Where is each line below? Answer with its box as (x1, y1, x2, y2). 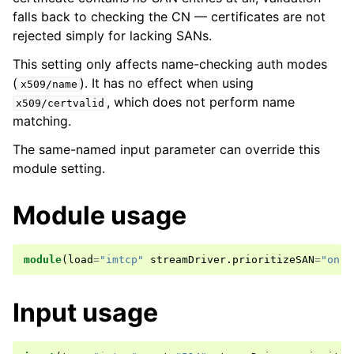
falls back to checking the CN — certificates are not (13, 9, 326, 24)
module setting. (13, 160, 105, 176)
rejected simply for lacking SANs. (13, 28, 212, 43)
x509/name (20, 78, 77, 90)
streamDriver (150, 254, 226, 265)
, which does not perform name (107, 94, 296, 110)
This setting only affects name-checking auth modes (13, 56, 327, 72)
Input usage (13, 297, 158, 328)
